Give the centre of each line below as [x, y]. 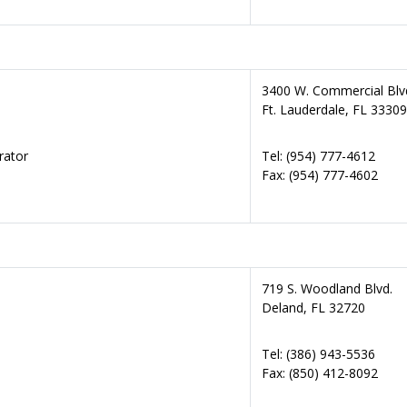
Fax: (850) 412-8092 [320, 373]
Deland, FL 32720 [313, 308]
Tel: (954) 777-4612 [318, 156]
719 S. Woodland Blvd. [327, 288]
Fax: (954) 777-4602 [320, 175]
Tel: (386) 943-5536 [318, 354]
